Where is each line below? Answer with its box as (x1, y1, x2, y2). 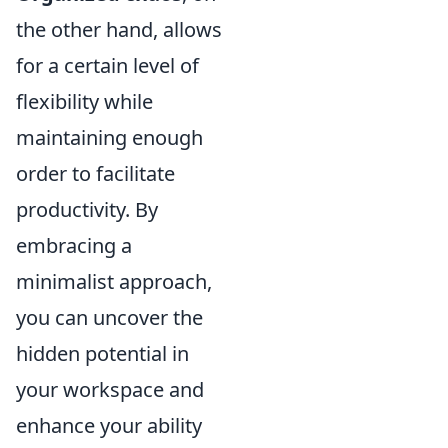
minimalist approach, (16, 268, 212, 295)
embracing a (16, 232, 132, 259)
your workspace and (16, 376, 204, 403)
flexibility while (16, 88, 153, 115)
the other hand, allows (16, 16, 222, 43)
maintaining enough (16, 124, 203, 151)
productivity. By (16, 196, 158, 223)
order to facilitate (16, 160, 175, 187)
